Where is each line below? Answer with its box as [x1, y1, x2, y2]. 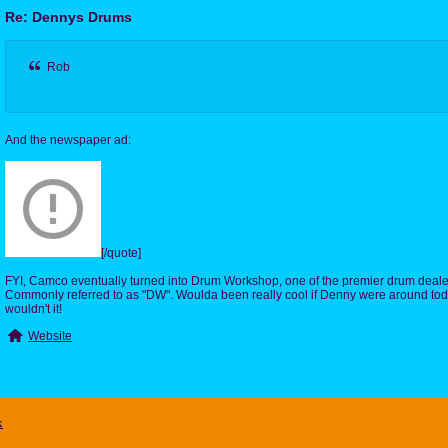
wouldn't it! [5, 301, 62, 316]
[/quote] [101, 245, 141, 260]
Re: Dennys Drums [5, 8, 132, 25]
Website [28, 328, 73, 343]
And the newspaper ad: [5, 132, 131, 147]
